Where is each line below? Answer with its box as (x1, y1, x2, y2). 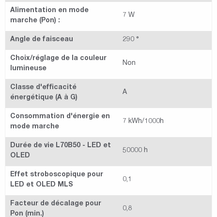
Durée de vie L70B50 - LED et (10, 142, 111, 150)
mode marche (10, 124, 59, 131)
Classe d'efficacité (10, 84, 77, 92)
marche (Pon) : (10, 17, 60, 25)
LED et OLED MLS (10, 182, 73, 189)
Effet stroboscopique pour (10, 171, 103, 179)
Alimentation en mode (10, 7, 89, 15)
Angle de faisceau (10, 36, 73, 44)
